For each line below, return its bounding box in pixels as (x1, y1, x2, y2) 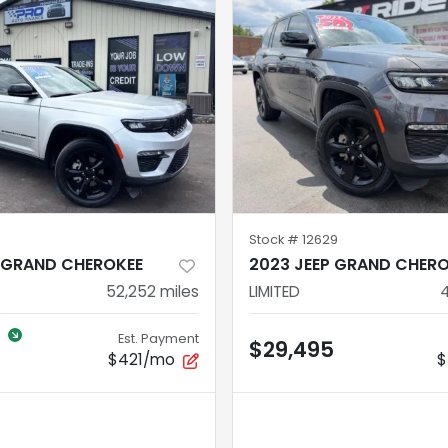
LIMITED (249, 281, 300, 303)
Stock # (249, 231, 302, 249)
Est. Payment (118, 330, 199, 348)
